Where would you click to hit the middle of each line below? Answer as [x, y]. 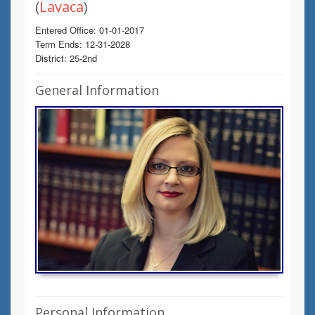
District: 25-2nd [66, 58]
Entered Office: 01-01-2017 [90, 30]
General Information [97, 90]
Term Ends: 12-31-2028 [83, 44]
